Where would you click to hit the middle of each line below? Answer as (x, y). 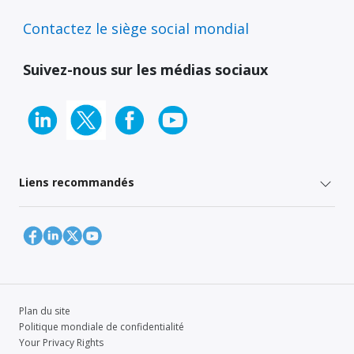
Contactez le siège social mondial (136, 29)
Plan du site (45, 311)
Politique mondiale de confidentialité (102, 326)
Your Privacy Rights (61, 342)
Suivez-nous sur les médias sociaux (145, 70)
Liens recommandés (77, 183)
